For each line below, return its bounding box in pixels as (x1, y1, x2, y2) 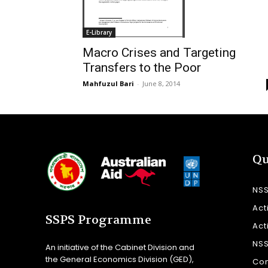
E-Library (86, 28, 112, 36)
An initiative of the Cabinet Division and (45, 241, 194, 253)
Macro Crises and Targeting (83, 45, 236, 60)
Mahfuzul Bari (83, 79, 134, 88)
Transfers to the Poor (83, 60, 201, 75)
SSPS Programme (45, 212, 151, 227)
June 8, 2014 (142, 79, 180, 88)
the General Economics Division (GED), (45, 253, 194, 265)
